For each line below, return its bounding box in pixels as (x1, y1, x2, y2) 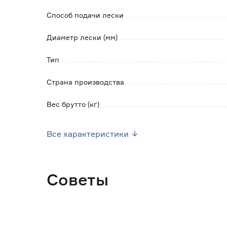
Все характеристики (47, 129, 129, 139)
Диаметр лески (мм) (47, 33, 118, 42)
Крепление (47, 122, 86, 131)
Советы (47, 170, 108, 190)
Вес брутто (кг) (47, 100, 99, 108)
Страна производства (47, 78, 124, 86)
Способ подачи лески (47, 11, 124, 19)
